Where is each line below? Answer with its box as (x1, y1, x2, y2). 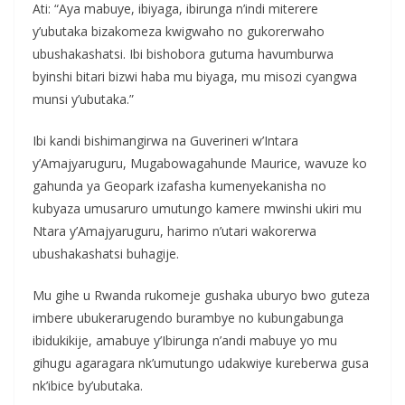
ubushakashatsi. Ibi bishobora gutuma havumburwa (33, 44, 334, 62)
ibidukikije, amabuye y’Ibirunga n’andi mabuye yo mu (33, 331, 337, 349)
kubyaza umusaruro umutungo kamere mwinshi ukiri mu (33, 199, 362, 217)
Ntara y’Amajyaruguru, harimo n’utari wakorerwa (33, 221, 316, 240)
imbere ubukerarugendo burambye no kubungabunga (33, 308, 344, 326)
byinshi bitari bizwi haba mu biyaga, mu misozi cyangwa (33, 67, 357, 85)
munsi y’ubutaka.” (33, 89, 134, 108)
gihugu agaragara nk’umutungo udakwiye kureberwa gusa (33, 353, 369, 372)
